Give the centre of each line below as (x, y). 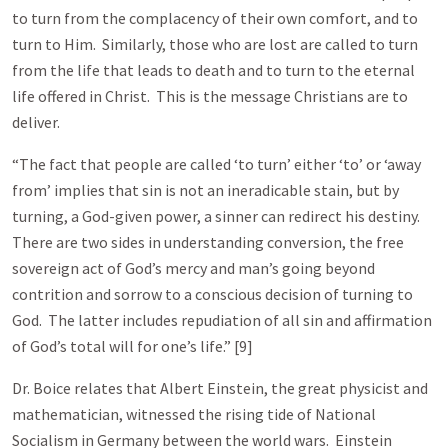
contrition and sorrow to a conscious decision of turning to (212, 294)
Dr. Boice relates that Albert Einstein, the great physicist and (220, 388)
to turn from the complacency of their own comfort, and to (215, 18)
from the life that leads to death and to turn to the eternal (213, 70)
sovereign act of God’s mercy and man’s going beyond (193, 268)
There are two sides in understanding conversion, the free (208, 242)
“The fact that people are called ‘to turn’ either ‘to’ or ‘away (216, 164)
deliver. (36, 122)
